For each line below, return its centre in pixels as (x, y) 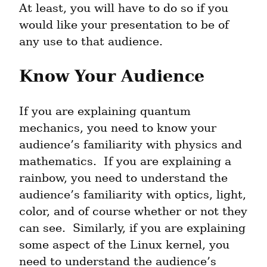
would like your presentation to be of (124, 25)
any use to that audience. (91, 42)
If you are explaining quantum (105, 111)
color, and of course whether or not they (133, 212)
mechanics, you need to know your (118, 128)
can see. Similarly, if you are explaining (132, 228)
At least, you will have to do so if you (124, 8)
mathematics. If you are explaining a (125, 162)
